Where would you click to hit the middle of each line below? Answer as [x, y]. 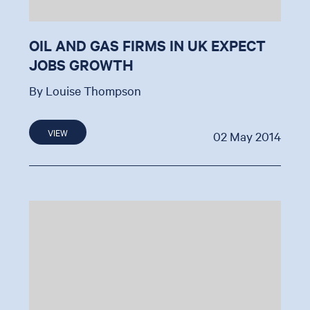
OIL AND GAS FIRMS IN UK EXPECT [148, 45]
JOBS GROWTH [82, 64]
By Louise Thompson [85, 90]
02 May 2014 [247, 136]
